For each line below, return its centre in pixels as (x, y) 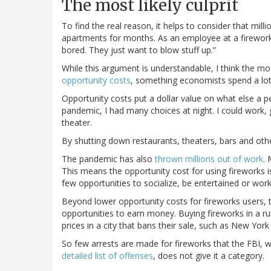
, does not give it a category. (209, 256)
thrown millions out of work (209, 159)
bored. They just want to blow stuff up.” (139, 50)
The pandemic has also (108, 159)
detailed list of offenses (107, 256)
